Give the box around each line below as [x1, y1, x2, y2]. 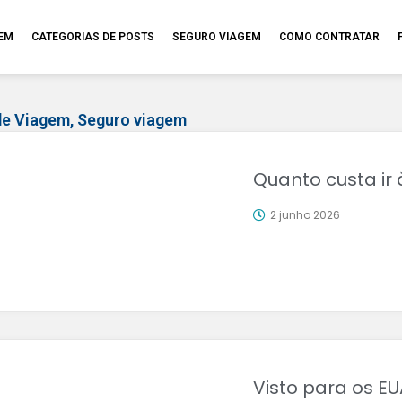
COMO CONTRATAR [278, 31, 380, 43]
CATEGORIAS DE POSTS [31, 31, 154, 43]
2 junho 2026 [269, 207, 340, 223]
